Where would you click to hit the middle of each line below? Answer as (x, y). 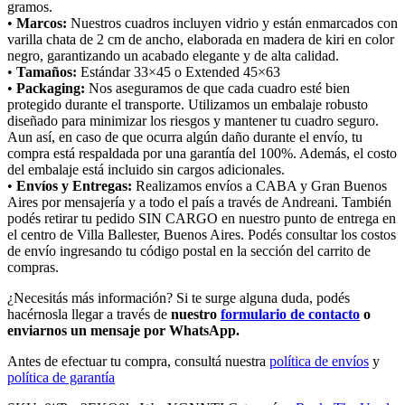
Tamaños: (47, 71)
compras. (33, 267)
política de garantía (61, 377)
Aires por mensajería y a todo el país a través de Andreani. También (199, 202)
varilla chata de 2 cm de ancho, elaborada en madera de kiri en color (201, 39)
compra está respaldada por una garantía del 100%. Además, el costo (202, 153)
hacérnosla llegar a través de (89, 314)
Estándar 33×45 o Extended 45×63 (179, 71)
